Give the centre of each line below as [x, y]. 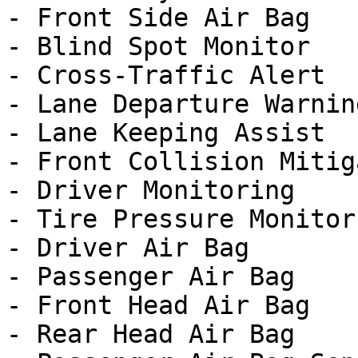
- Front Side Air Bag [158, 18]
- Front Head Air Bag [158, 305]
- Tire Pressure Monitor [181, 219]
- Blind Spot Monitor [158, 46]
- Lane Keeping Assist [166, 133]
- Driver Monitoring [151, 190]
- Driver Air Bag [128, 248]
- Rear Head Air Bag [151, 334]
